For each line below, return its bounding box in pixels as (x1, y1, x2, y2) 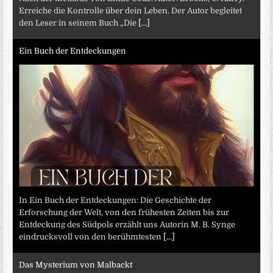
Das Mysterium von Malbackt (19, 260, 133, 270)
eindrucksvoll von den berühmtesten (19, 232, 164, 241)
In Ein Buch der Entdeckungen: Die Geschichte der (19, 195, 212, 205)
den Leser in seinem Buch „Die (19, 18, 139, 27)
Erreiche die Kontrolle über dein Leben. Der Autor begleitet (19, 5, 243, 15)
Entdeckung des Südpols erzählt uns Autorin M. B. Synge (19, 219, 236, 229)
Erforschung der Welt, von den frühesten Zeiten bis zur (19, 207, 230, 217)
